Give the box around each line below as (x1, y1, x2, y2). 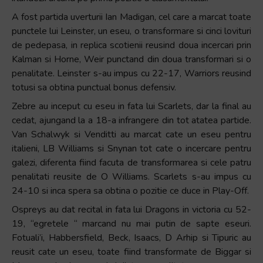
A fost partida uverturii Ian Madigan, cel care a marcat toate (12, 10, 251, 23)
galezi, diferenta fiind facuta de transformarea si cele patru (12, 156, 251, 169)
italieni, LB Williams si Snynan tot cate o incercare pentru (12, 141, 251, 155)
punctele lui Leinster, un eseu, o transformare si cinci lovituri (12, 24, 251, 38)
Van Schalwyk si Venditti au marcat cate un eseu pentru (12, 127, 251, 141)
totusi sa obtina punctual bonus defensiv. (12, 80, 176, 94)
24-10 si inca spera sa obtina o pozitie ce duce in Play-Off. (12, 184, 249, 197)
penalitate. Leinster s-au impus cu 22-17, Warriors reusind (12, 66, 251, 80)
